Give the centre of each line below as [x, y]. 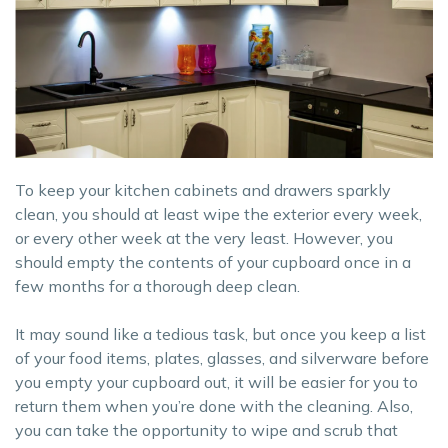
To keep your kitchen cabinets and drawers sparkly [203, 190]
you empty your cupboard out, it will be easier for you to [216, 382]
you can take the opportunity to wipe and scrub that [206, 430]
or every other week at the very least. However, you [204, 238]
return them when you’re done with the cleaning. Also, [214, 406]
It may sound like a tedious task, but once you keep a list [220, 334]
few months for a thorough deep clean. [157, 286]
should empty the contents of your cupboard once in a [213, 262]
